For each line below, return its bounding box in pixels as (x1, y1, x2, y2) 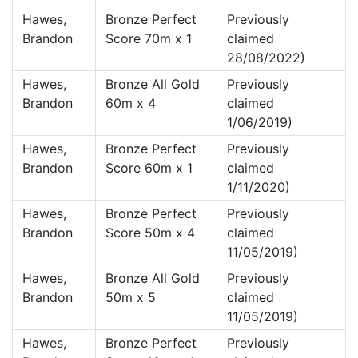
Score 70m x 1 (105, 30, 192, 46)
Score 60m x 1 (105, 160, 193, 176)
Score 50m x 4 (105, 225, 195, 241)
